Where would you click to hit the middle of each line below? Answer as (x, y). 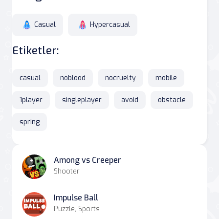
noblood (73, 78)
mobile (166, 78)
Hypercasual (110, 24)
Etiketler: (35, 50)
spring (30, 122)
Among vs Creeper (88, 160)
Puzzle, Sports (77, 209)
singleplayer (82, 100)
